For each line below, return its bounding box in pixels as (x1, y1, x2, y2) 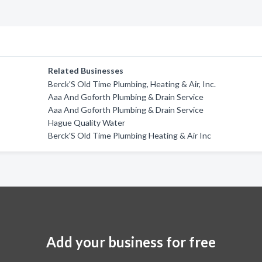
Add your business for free (46, 233, 216, 250)
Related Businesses (48, 65, 124, 75)
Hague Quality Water (48, 118, 126, 127)
